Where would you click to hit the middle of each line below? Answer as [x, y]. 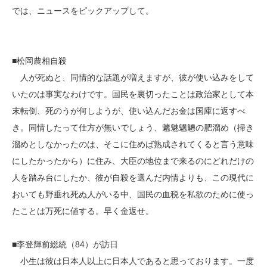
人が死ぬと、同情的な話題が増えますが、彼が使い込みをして [133, 77]
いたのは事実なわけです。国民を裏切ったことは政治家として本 [133, 94]
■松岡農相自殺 [39, 61]
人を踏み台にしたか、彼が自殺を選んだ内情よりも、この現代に [133, 178]
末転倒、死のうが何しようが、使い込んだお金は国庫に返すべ [129, 111]
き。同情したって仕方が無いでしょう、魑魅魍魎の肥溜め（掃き [133, 128]
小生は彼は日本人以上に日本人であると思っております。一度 [133, 261]
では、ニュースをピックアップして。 [83, 11]
